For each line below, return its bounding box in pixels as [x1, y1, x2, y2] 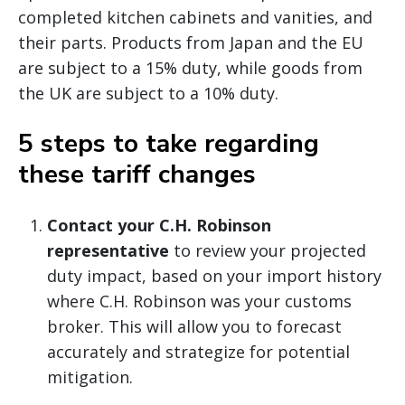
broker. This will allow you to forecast [47, 315, 342, 337]
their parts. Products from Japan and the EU [18, 31, 363, 53]
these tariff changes [18, 156, 263, 192]
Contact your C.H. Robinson [47, 213, 271, 236]
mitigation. [47, 365, 133, 388]
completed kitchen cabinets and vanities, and [18, 5, 372, 28]
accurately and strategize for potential [47, 340, 350, 363]
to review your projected [169, 239, 366, 261]
